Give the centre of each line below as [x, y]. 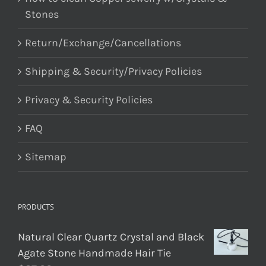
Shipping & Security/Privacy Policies [113, 71]
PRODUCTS [36, 207]
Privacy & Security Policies [89, 99]
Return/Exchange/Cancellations [103, 42]
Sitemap [46, 156]
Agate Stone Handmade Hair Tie [94, 253]
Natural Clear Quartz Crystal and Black [111, 237]
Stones [42, 14]
